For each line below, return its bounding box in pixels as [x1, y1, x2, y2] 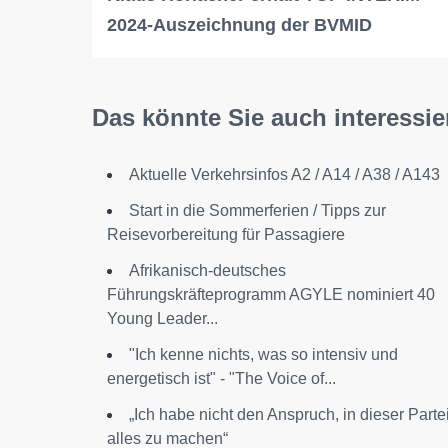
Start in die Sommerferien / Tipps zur [129, 202, 386, 220]
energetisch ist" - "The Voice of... [107, 370, 336, 388]
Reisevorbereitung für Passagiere [107, 226, 345, 244]
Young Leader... [107, 310, 218, 328]
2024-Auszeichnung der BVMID [107, 15, 372, 36]
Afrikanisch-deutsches [129, 262, 286, 280]
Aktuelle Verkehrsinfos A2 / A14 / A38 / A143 [129, 166, 440, 184]
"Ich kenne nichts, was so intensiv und [129, 346, 398, 364]
